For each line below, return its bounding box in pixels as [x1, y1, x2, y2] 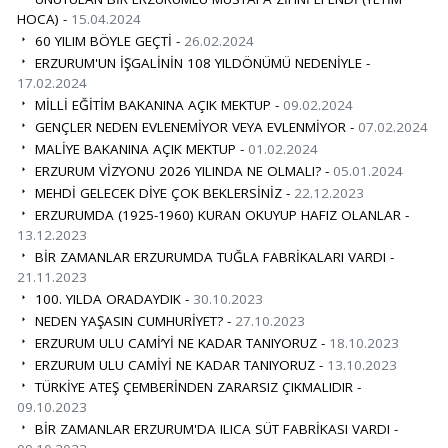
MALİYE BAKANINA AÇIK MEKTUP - [30, 139, 248, 158]
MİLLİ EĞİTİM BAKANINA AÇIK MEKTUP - [30, 95, 283, 114]
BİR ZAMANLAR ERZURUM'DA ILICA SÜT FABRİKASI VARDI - [30, 419, 398, 438]
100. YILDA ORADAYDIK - [30, 289, 193, 308]
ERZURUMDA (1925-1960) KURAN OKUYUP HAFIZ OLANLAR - [30, 205, 409, 224]
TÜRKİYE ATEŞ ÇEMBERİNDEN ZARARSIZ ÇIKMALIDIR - [30, 377, 361, 396]
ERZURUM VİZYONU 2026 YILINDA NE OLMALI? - [30, 161, 333, 180]
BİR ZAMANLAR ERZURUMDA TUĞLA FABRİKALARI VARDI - [30, 247, 394, 266]
